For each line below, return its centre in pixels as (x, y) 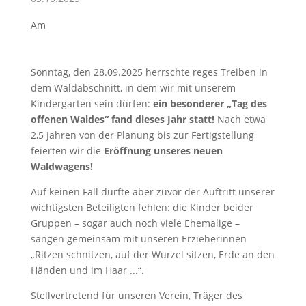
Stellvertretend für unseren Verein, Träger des (136, 295)
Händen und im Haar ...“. (87, 270)
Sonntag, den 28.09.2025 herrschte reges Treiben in (149, 72)
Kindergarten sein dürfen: (92, 103)
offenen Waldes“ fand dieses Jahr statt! (122, 119)
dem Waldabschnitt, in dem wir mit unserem (133, 88)
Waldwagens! (61, 166)
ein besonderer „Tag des (210, 103)
